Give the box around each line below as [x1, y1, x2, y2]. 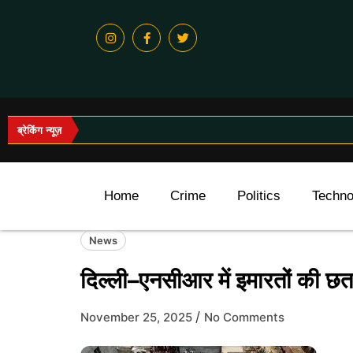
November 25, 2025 [80, 310, 192, 325]
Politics [237, 188, 281, 203]
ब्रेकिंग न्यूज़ [17, 122, 61, 137]
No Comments [204, 310, 284, 325]
